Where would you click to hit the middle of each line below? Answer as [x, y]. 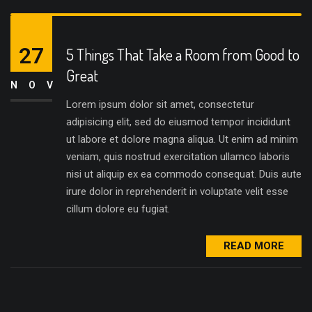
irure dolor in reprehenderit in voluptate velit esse [177, 192]
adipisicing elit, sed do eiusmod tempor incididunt [178, 122]
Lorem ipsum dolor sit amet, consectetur [160, 104]
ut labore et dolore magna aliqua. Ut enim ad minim [182, 139]
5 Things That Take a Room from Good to [183, 54]
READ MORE [254, 246]
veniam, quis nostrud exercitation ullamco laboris [178, 157]
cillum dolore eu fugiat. [118, 209]
